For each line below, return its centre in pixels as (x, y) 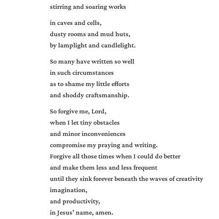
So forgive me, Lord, (78, 111)
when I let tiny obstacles (85, 122)
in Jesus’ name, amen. (82, 212)
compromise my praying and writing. (104, 145)
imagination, (69, 190)
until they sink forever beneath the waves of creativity (127, 178)
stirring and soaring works (88, 6)
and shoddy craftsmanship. (90, 95)
